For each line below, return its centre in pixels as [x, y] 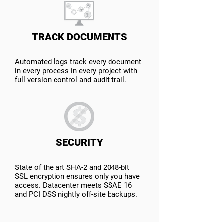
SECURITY [79, 142]
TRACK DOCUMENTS [79, 37]
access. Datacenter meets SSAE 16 [73, 185]
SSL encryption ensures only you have [77, 176]
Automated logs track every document [78, 62]
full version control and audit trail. [71, 80]
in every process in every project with [76, 71]
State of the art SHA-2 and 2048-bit [72, 167]
